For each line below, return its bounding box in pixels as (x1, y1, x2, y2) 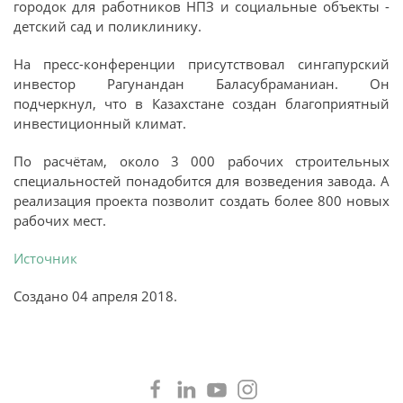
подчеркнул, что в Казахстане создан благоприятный (13, 94, 390, 112)
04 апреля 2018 (72, 286, 174, 305)
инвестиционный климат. (13, 113, 186, 132)
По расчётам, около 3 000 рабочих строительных (13, 151, 390, 170)
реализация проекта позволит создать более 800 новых (13, 191, 390, 210)
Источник (13, 248, 77, 267)
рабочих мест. (13, 210, 106, 229)
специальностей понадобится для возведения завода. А (13, 171, 390, 190)
